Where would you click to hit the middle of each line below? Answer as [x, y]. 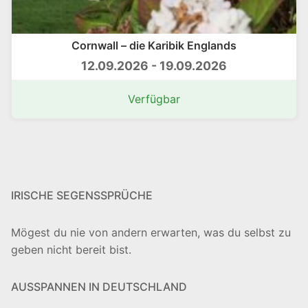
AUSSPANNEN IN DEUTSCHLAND [99, 287]
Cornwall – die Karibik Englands [154, 46]
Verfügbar [154, 99]
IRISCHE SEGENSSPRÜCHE [82, 196]
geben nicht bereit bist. [71, 250]
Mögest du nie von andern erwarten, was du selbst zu [151, 233]
